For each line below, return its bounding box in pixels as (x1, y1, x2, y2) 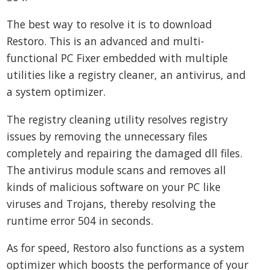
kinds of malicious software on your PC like (7, 179, 221, 194)
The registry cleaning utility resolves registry (7, 111, 228, 127)
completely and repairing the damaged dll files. (7, 145, 243, 160)
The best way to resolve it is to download (7, 17, 213, 32)
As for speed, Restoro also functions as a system (7, 240, 245, 256)
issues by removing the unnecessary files (7, 128, 208, 143)
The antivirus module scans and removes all (7, 162, 227, 177)
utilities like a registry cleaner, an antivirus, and (7, 67, 246, 83)
